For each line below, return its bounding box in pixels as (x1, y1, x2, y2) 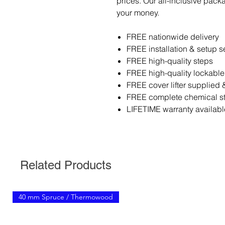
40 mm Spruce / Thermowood (19, 192, 113, 201)
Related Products (20, 158, 111, 172)
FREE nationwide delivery (127, 32, 219, 42)
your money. (117, 8, 159, 18)
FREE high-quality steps (127, 56, 213, 66)
